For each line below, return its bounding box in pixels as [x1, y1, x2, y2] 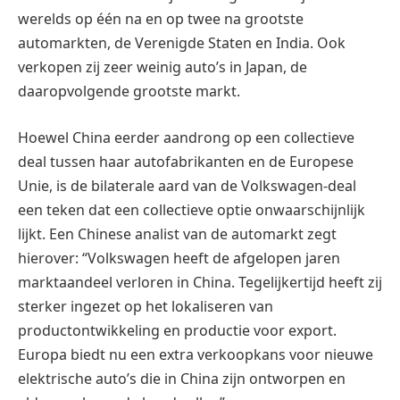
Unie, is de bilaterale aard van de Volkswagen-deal [18, 175, 356, 196]
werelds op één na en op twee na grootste [18, 9, 304, 29]
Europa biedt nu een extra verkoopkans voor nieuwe [18, 344, 373, 364]
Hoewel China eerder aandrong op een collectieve [18, 127, 354, 147]
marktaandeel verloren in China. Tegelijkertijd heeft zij [18, 271, 382, 292]
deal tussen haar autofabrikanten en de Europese [18, 151, 354, 171]
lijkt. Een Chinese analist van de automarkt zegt [18, 223, 337, 244]
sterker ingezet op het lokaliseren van [18, 296, 273, 316]
